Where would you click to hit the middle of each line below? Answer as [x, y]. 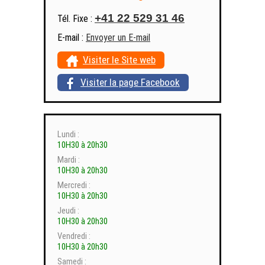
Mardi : [69, 160]
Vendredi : [74, 236]
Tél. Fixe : [76, 19]
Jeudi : [68, 211]
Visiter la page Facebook [130, 83]
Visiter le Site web [119, 60]
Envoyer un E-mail [118, 38]
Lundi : [68, 135]
